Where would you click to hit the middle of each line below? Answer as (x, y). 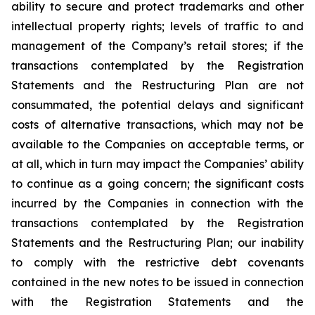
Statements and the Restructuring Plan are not (157, 85)
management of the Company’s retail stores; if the (157, 46)
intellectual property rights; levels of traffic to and (157, 26)
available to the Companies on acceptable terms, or (157, 144)
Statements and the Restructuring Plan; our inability (157, 243)
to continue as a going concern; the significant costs (157, 184)
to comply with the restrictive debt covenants (157, 262)
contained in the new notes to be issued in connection (157, 282)
